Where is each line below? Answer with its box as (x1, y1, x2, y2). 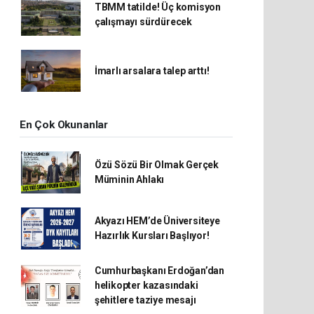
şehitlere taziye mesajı (94, 294, 196, 306)
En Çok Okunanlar (20, 118, 108, 131)
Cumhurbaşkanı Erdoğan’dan (94, 265, 225, 276)
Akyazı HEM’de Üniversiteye (94, 215, 220, 226)
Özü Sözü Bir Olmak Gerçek (94, 159, 219, 170)
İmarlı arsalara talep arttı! (94, 64, 210, 76)
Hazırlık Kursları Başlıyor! (94, 230, 210, 241)
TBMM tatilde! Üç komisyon (94, 1, 221, 13)
